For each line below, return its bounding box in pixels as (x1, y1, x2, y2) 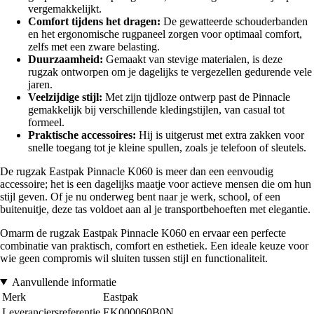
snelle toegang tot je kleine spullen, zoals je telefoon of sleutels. (28, 141, 306, 153)
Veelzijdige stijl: (28, 90, 102, 103)
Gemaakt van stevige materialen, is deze (103, 53, 282, 65)
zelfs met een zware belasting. (28, 40, 160, 53)
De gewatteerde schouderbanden (161, 15, 308, 27)
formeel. (28, 116, 64, 128)
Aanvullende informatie (11, 275, 116, 288)
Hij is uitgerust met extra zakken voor (136, 128, 304, 141)
